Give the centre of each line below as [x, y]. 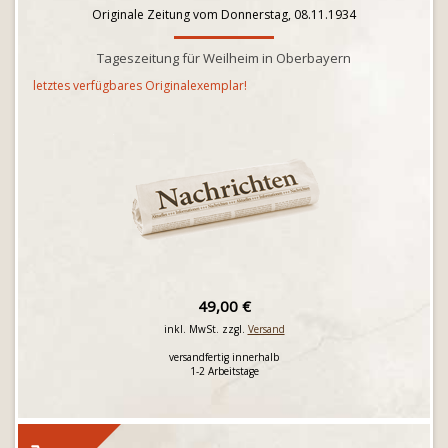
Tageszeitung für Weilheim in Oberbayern [224, 58]
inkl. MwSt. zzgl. [205, 329]
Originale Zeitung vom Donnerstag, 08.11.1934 [224, 14]
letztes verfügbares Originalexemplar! [140, 85]
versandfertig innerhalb [224, 357]
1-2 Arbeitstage [224, 371]
